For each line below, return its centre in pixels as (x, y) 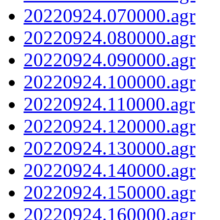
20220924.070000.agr (110, 15)
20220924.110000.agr (109, 104)
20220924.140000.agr (110, 170)
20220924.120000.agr (110, 126)
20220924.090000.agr (110, 59)
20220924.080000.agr (110, 37)
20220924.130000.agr (110, 148)
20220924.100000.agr (110, 82)
